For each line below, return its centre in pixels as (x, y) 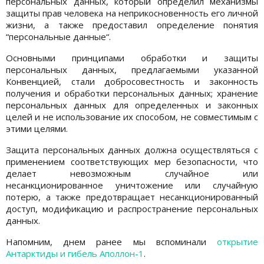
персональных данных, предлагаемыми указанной (132, 69)
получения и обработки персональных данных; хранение (132, 93)
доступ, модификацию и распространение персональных (132, 208)
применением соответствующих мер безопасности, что (132, 161)
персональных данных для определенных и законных (132, 105)
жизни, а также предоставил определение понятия (132, 24)
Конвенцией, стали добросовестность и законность (132, 81)
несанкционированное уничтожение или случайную (132, 185)
